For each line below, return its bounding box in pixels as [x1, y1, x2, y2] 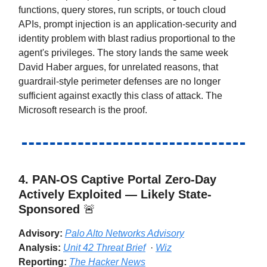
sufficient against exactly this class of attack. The [18, 90, 222, 101]
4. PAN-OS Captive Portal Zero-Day [18, 172, 216, 186]
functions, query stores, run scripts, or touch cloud [18, 4, 226, 15]
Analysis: [18, 242, 61, 253]
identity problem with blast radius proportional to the [18, 33, 235, 44]
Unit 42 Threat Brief [63, 242, 145, 253]
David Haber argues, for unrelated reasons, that [18, 61, 218, 72]
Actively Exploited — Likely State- [18, 187, 212, 201]
